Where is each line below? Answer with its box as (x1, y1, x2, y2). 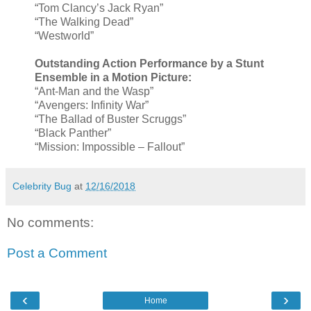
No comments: (7, 215, 94, 230)
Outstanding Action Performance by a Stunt (35, 58, 264, 70)
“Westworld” (35, 30, 94, 42)
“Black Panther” (35, 127, 111, 140)
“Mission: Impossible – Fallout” (35, 141, 185, 153)
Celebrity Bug (12, 180, 72, 192)
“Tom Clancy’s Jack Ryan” (35, 2, 163, 15)
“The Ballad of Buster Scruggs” (35, 113, 186, 126)
